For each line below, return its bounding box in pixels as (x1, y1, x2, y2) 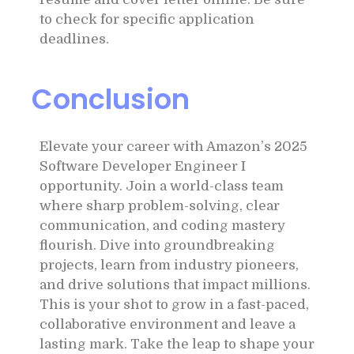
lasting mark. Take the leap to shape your (40, 336, 314, 352)
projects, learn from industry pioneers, (40, 257, 299, 273)
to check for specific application (40, 12, 254, 27)
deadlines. (40, 32, 109, 47)
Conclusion (32, 79, 190, 119)
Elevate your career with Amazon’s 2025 (40, 138, 307, 154)
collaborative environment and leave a (40, 316, 296, 332)
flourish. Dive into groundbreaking (40, 237, 275, 253)
